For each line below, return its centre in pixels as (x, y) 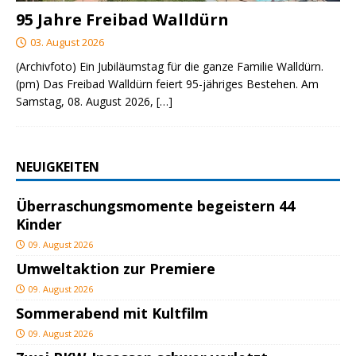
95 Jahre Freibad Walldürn (122, 19)
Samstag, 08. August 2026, (86, 101)
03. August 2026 (67, 42)
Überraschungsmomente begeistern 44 (155, 205)
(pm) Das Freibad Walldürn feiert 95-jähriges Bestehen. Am (167, 83)
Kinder (39, 224)
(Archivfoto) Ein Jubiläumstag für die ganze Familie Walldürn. (170, 66)
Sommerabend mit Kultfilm (112, 313)
